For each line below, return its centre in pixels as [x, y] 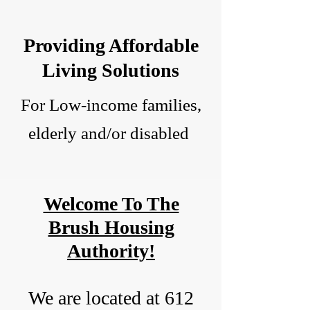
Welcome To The [111, 204]
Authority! [111, 251]
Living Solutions [111, 70]
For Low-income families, [111, 105]
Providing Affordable [111, 45]
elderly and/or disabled [111, 133]
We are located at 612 [111, 298]
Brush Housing [111, 227]
